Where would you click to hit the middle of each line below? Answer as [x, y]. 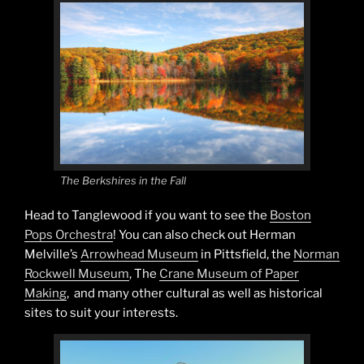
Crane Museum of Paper [229, 273]
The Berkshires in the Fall [123, 181]
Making [45, 293]
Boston [290, 215]
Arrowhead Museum [139, 254]
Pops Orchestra [69, 234]
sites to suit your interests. [101, 312]
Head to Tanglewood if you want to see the [147, 215]
